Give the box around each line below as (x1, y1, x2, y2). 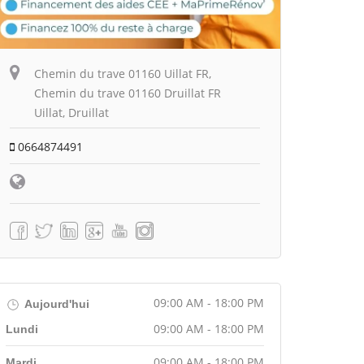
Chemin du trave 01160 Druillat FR (34, 84, 221, 101)
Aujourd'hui (22, 297, 89, 310)
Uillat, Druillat (34, 104, 109, 120)
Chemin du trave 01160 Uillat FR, (34, 65, 211, 81)
